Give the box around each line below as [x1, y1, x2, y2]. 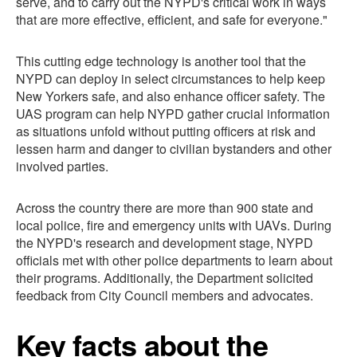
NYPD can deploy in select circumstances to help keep [16, 69, 325, 88]
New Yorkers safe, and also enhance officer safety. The [16, 87, 325, 106]
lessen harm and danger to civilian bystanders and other [16, 139, 331, 159]
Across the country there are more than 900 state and [16, 198, 313, 218]
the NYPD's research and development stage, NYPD [16, 233, 313, 253]
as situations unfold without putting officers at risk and [16, 122, 316, 141]
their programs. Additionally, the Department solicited [16, 269, 313, 288]
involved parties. [16, 157, 108, 176]
